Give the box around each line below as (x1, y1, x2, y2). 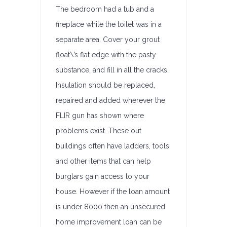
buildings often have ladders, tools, (56, 142, 171, 150)
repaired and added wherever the (56, 96, 165, 104)
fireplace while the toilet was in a (56, 20, 162, 28)
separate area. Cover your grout (56, 35, 160, 44)
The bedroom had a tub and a (56, 5, 154, 13)
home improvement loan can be (56, 218, 162, 226)
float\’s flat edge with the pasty (56, 51, 156, 59)
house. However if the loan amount (56, 187, 170, 196)
